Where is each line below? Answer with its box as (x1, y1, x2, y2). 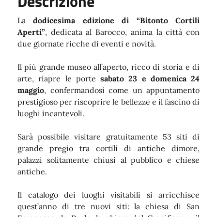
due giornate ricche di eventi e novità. (17, 38, 156, 48)
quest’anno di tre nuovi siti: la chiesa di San (17, 201, 200, 211)
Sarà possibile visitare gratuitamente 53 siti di (17, 131, 200, 141)
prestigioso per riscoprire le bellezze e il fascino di (17, 96, 200, 107)
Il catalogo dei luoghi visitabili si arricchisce (17, 189, 200, 200)
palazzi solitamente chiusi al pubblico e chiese (17, 155, 200, 165)
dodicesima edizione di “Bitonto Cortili (33, 15, 200, 25)
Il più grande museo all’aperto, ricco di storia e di (17, 62, 200, 72)
